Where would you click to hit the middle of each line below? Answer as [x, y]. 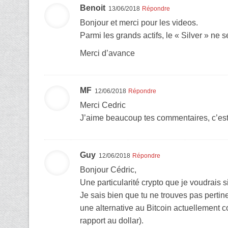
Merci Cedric [103, 105]
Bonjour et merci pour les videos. [139, 22]
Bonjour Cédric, [108, 169]
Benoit [93, 8]
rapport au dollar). [112, 220]
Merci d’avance [107, 53]
